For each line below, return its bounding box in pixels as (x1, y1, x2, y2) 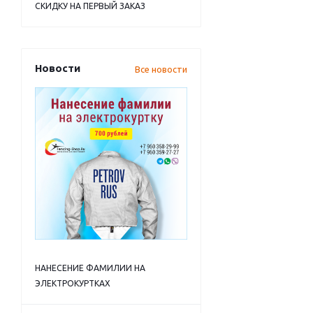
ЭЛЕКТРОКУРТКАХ (35, 279, 110, 288)
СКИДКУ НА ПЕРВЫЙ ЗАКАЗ (35, 1, 145, 10)
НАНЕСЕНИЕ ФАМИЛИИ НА (35, 263, 145, 272)
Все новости (135, 64, 187, 74)
